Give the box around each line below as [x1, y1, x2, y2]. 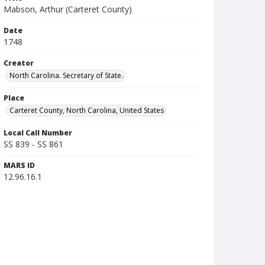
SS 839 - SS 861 [4, 138, 63, 150]
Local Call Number [4, 128, 72, 138]
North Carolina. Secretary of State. [9, 70, 123, 80]
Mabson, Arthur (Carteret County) [4, 4, 132, 15]
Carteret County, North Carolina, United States [9, 105, 164, 115]
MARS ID [4, 160, 35, 170]
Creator [4, 58, 34, 68]
